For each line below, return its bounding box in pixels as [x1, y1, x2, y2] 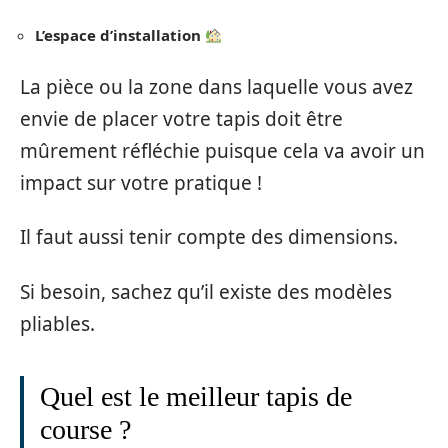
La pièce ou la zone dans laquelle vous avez [20, 73, 413, 100]
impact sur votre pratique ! [20, 169, 262, 196]
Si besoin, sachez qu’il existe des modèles [20, 278, 392, 305]
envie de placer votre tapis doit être [20, 105, 343, 132]
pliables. [20, 310, 95, 337]
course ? [40, 413, 131, 445]
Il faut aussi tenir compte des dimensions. [20, 224, 398, 251]
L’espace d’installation [35, 25, 205, 46]
